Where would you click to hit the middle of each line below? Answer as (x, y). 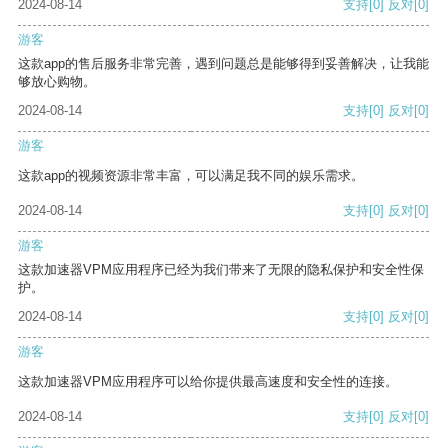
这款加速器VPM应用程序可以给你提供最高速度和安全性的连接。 (208, 382)
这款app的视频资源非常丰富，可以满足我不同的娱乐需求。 (191, 176)
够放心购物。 (57, 82)
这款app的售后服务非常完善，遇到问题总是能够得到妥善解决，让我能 (223, 64)
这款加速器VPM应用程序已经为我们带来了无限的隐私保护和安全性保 (221, 270)
